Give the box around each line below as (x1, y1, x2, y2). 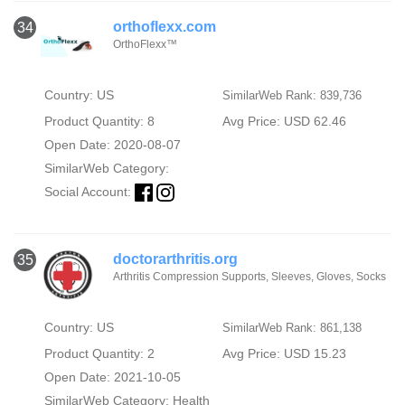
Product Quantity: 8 (43, 113, 155, 128)
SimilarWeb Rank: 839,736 (221, 88, 362, 102)
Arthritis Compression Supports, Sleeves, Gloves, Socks (113, 269, 386, 283)
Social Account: (43, 184, 135, 199)
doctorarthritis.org (113, 250, 238, 267)
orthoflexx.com (113, 18, 216, 34)
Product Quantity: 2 (43, 345, 155, 361)
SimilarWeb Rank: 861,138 (221, 320, 362, 334)
